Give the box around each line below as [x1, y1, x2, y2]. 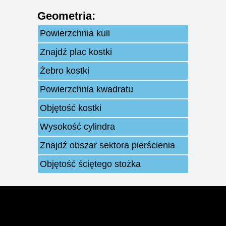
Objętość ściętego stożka [40, 159, 141, 169]
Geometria [37, 10, 92, 23]
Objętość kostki [40, 103, 101, 114]
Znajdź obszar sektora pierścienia [40, 140, 175, 151]
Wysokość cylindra [40, 122, 115, 132]
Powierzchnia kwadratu [40, 84, 133, 95]
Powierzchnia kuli [40, 28, 110, 39]
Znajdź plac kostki [40, 47, 112, 58]
